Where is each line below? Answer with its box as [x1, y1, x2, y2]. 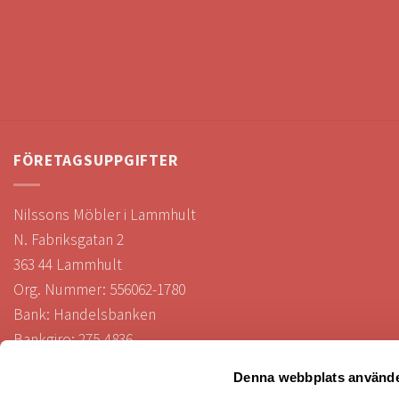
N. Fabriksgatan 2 [13, 229, 124, 249]
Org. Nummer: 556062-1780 [13, 279, 185, 299]
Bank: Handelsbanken [13, 304, 156, 324]
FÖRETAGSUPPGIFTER [13, 151, 179, 171]
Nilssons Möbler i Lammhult [13, 204, 196, 224]
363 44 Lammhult [13, 254, 122, 274]
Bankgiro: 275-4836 [13, 329, 133, 349]
